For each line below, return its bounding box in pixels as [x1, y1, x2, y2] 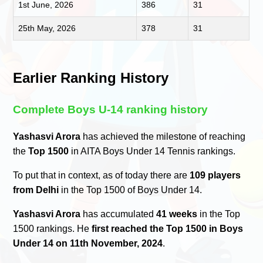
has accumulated [80, 208, 157, 219]
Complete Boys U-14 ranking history [13, 103, 208, 116]
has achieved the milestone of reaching [80, 131, 246, 141]
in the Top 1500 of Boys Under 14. [59, 184, 203, 195]
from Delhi [13, 184, 59, 195]
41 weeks [156, 208, 198, 219]
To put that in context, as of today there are [13, 170, 190, 180]
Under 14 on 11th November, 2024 [13, 238, 163, 248]
